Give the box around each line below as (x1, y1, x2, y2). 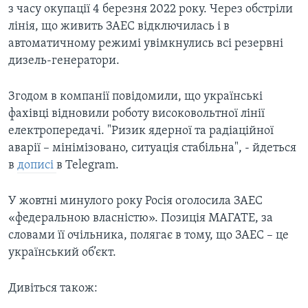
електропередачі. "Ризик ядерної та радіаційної (8, 124, 274, 138)
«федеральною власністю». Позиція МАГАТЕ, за (8, 212, 273, 225)
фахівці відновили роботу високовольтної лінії (8, 107, 265, 121)
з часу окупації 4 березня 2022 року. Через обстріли (8, 3, 293, 16)
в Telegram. (56, 159, 119, 173)
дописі (17, 159, 56, 173)
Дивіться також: (8, 282, 98, 296)
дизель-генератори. (8, 54, 120, 68)
